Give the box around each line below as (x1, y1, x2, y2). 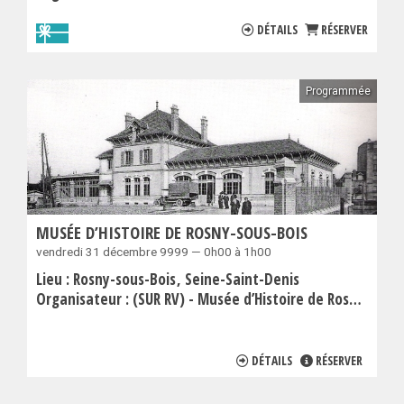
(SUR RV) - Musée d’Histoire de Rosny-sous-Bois (133, 289, 349, 310)
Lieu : (36, 269, 73, 290)
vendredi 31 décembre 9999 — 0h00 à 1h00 (36, 244, 271, 260)
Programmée (306, 85, 371, 98)
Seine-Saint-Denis (185, 269, 299, 290)
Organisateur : (36, 289, 133, 310)
